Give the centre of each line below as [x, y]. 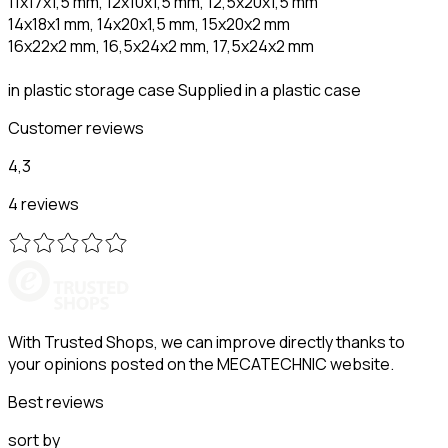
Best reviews [56, 401]
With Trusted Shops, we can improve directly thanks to [206, 341]
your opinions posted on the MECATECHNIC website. [201, 363]
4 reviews [43, 203]
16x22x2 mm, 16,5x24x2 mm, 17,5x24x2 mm [161, 45]
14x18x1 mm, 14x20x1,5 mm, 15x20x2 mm [149, 23]
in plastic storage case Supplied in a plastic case [184, 89]
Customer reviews [76, 127]
